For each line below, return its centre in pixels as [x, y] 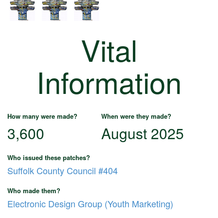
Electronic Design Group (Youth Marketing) [90, 204]
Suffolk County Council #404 [63, 171]
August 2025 [143, 133]
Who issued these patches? [49, 158]
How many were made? [42, 116]
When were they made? [136, 116]
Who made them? [34, 191]
